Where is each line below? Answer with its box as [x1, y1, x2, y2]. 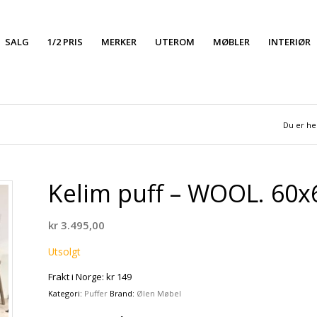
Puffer [84, 288, 108, 299]
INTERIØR [268, 35, 311, 48]
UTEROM [155, 35, 195, 48]
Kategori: [48, 288, 85, 299]
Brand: [110, 288, 137, 299]
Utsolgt [48, 244, 81, 258]
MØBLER [213, 35, 250, 48]
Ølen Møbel [137, 288, 182, 299]
